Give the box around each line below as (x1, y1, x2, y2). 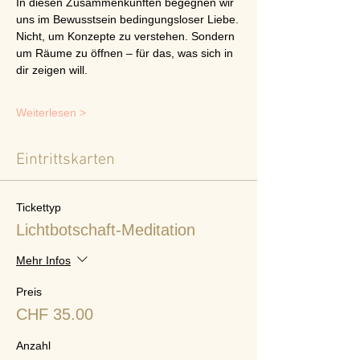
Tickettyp (16, 201, 61, 214)
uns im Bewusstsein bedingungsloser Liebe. (16, 13, 239, 26)
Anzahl (16, 339, 51, 352)
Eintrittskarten (16, 150, 115, 170)
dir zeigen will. (16, 63, 88, 76)
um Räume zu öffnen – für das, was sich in (16, 47, 236, 59)
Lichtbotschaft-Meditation (16, 221, 195, 239)
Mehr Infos (16, 253, 71, 267)
